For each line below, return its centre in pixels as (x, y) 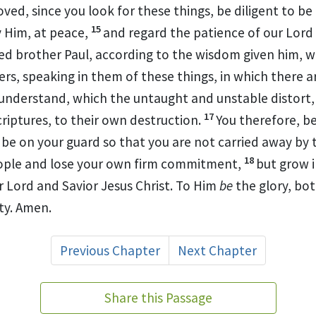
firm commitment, (188, 163)
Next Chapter (217, 250)
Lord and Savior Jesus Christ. (91, 185)
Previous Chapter (110, 250)
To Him (197, 185)
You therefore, (259, 120)
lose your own (92, 163)
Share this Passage (158, 297)
